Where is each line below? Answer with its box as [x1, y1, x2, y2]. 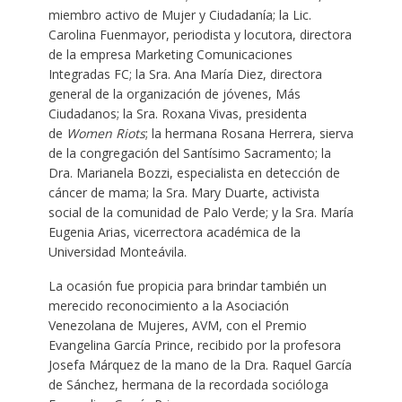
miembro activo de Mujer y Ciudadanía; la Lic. [48, 5, 311, 23]
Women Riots [66, 124, 145, 142]
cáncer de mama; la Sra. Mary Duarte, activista [48, 183, 319, 201]
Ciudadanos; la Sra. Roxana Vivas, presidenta [48, 104, 307, 122]
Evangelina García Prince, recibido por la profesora [48, 336, 341, 354]
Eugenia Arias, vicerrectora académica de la [48, 223, 301, 240]
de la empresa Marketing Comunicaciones [48, 45, 293, 63]
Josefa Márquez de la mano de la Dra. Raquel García [48, 355, 352, 373]
